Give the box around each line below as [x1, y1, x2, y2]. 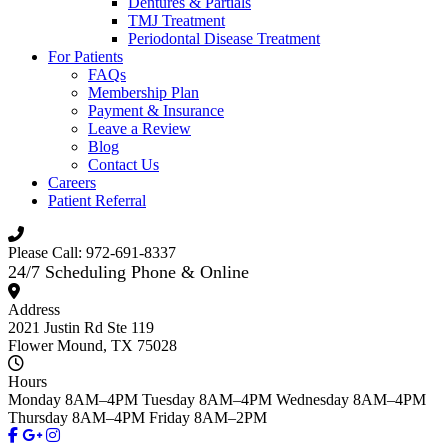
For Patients [48, 47, 123, 65]
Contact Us [88, 155, 159, 173]
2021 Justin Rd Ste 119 [8, 318, 154, 336]
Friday [149, 408, 194, 426]
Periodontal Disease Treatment [128, 29, 320, 47]
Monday [8, 390, 65, 408]
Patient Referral [48, 191, 146, 209]
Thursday [8, 408, 72, 426]
